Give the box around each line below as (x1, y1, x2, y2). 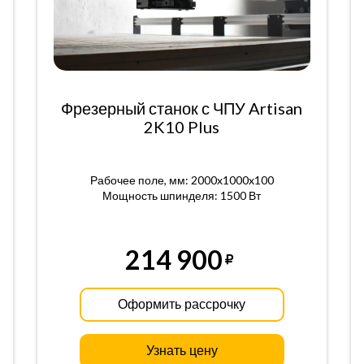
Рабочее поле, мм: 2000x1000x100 (89, 173, 274, 187)
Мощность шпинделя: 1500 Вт (102, 188, 262, 202)
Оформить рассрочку (118, 297, 246, 311)
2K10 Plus (144, 117, 220, 136)
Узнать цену (145, 344, 218, 357)
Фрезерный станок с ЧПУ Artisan (61, 98, 303, 118)
